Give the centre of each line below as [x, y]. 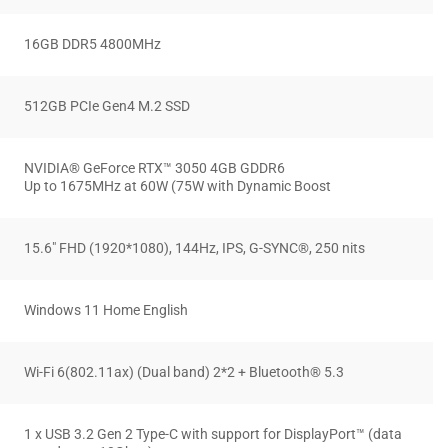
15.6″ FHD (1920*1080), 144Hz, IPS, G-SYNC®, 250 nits [194, 249]
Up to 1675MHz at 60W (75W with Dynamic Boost [177, 187]
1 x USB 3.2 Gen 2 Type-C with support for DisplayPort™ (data [213, 435]
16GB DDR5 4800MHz [92, 45]
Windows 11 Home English [106, 311]
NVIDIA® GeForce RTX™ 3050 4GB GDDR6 [154, 169]
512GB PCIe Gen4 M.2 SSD [107, 107]
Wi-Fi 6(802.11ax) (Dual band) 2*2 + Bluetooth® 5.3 [184, 373]
